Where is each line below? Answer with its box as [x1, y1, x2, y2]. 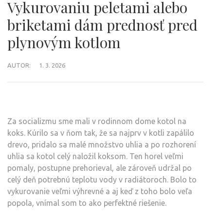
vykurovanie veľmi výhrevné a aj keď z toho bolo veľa [7, 187, 192, 196]
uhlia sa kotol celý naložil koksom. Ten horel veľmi [7, 152, 183, 161]
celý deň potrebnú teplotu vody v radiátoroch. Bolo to [7, 175, 197, 184]
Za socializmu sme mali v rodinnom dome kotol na [7, 117, 186, 126]
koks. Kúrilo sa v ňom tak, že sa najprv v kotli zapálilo [7, 128, 194, 138]
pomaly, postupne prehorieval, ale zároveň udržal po [7, 163, 192, 173]
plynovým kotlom [7, 33, 121, 53]
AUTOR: [7, 62, 31, 69]
